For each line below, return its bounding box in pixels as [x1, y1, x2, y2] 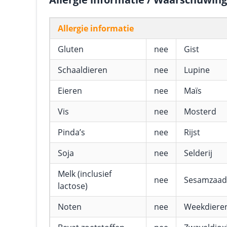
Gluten [58, 44, 84, 55]
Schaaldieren [58, 64, 107, 75]
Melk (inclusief [58, 168, 111, 179]
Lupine [184, 64, 210, 75]
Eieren [58, 85, 82, 96]
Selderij [184, 147, 212, 159]
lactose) [58, 180, 88, 192]
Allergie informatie [58, 23, 134, 34]
